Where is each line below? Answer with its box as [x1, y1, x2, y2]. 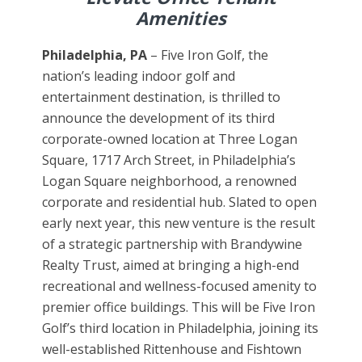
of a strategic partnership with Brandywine [42, 234, 303, 253]
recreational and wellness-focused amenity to [42, 276, 318, 295]
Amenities [136, 5, 226, 30]
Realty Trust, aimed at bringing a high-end [42, 255, 300, 274]
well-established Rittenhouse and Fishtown [42, 339, 302, 358]
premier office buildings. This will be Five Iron [42, 297, 316, 316]
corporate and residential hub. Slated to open [42, 192, 318, 211]
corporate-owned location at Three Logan [42, 129, 298, 148]
